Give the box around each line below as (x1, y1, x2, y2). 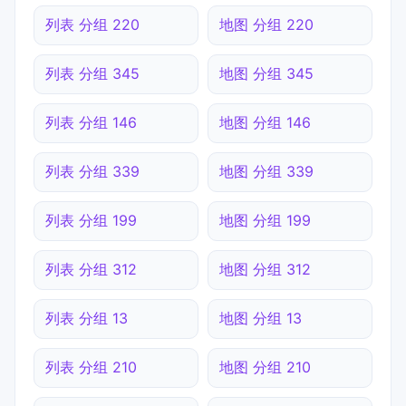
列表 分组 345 (45, 64, 140, 83)
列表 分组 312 (45, 260, 137, 279)
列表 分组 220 (45, 15, 140, 34)
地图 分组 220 (219, 15, 314, 34)
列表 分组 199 (45, 211, 137, 230)
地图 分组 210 (219, 358, 311, 377)
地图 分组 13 (219, 309, 302, 328)
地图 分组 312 (219, 260, 311, 279)
